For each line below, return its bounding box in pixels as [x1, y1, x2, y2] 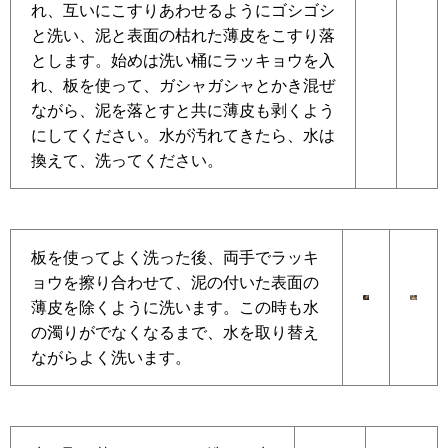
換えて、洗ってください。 [31, 152, 223, 169]
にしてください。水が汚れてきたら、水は [31, 127, 335, 144]
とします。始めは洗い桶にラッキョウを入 [31, 52, 335, 69]
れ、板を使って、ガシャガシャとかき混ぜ [31, 77, 335, 94]
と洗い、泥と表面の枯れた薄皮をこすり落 [31, 27, 335, 44]
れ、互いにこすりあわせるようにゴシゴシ [31, 2, 335, 19]
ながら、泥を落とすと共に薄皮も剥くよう [31, 102, 335, 119]
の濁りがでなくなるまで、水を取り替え [31, 324, 319, 341]
